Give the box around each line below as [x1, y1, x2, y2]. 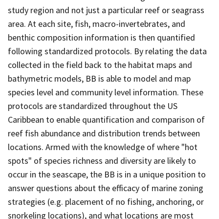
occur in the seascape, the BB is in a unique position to [8, 168, 206, 180]
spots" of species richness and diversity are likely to [8, 154, 196, 166]
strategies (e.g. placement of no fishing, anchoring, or [8, 196, 204, 207]
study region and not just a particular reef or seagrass [8, 4, 204, 16]
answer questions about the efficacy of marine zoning [8, 182, 203, 194]
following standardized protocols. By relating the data [8, 45, 207, 57]
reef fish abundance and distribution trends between [8, 127, 200, 139]
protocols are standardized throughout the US [8, 100, 177, 111]
